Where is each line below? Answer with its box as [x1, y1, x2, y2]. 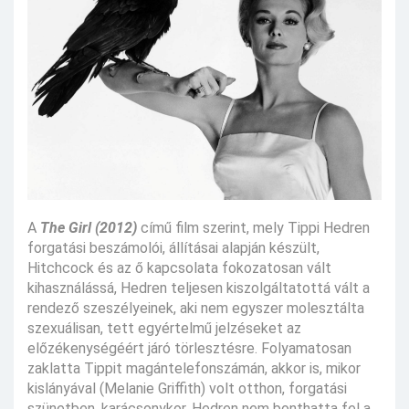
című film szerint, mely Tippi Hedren [137, 219, 370, 237]
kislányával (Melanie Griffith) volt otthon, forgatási [27, 380, 347, 398]
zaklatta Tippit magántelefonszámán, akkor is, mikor [27, 360, 361, 378]
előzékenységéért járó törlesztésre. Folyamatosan [27, 340, 351, 358]
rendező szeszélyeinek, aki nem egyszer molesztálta [27, 299, 364, 318]
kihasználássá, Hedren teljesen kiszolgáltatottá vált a [27, 279, 370, 298]
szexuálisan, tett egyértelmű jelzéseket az [27, 320, 301, 338]
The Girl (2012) [40, 219, 137, 237]
